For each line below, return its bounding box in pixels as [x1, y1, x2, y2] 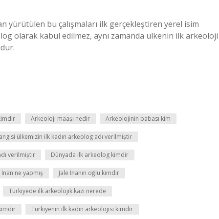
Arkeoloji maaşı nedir [31, 114, 90, 123]
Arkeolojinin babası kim [106, 114, 171, 123]
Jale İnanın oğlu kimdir [59, 169, 119, 177]
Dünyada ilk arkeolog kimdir [51, 151, 129, 159]
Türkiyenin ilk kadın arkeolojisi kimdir [31, 205, 133, 213]
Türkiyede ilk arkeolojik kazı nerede [9, 187, 106, 195]
